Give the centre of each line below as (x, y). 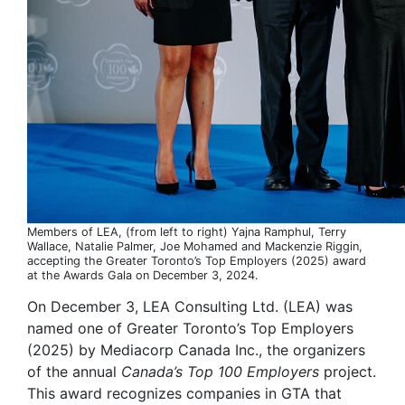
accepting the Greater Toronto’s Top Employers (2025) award (197, 260)
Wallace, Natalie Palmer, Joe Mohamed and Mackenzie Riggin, (195, 246)
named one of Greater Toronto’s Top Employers (190, 328)
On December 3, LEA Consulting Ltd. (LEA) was (190, 306)
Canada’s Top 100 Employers (220, 371)
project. (348, 371)
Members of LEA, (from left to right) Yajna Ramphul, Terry (187, 231)
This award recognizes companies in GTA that (184, 393)
